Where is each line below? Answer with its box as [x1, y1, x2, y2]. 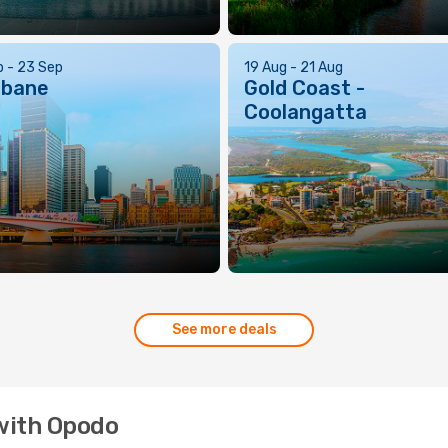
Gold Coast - [244, 76, 365, 100]
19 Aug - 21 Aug [244, 59, 343, 76]
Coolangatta [244, 100, 367, 124]
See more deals [171, 321, 277, 338]
